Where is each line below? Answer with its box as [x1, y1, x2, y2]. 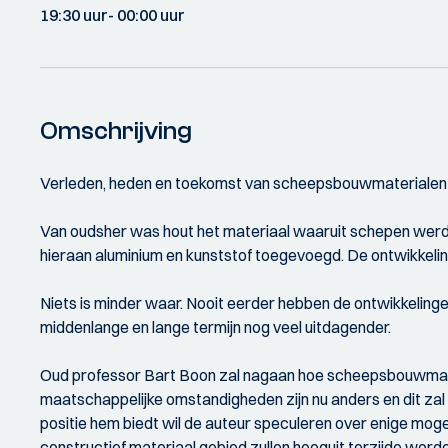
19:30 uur [40, 5, 108, 25]
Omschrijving [40, 116, 192, 146]
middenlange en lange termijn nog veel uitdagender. [40, 317, 391, 337]
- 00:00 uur [108, 5, 185, 25]
